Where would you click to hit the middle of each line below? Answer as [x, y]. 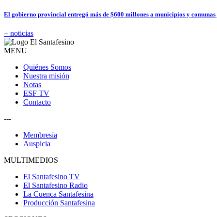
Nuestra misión [46, 76]
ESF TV [36, 93]
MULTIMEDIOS [31, 160]
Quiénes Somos [47, 67]
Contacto [37, 102]
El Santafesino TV [52, 177]
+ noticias [19, 33]
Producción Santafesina [59, 203]
